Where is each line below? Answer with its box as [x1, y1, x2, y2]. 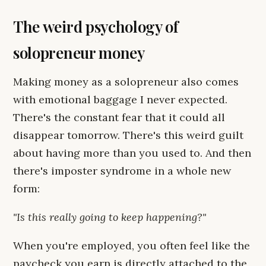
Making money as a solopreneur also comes [13, 75, 239, 88]
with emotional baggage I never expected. [13, 93, 227, 106]
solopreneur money [13, 42, 145, 63]
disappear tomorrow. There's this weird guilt [13, 128, 243, 142]
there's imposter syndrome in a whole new [13, 164, 231, 178]
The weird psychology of [13, 16, 179, 37]
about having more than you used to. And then [13, 146, 251, 160]
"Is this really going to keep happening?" [13, 210, 206, 224]
